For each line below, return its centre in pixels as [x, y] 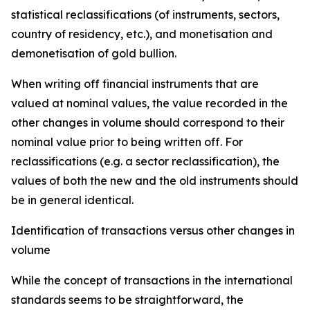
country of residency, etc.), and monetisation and [142, 34]
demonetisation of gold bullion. [94, 53]
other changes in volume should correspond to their [148, 122]
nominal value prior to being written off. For [127, 142]
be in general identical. [72, 200]
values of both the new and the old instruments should [155, 181]
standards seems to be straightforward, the [127, 300]
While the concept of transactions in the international [152, 280]
